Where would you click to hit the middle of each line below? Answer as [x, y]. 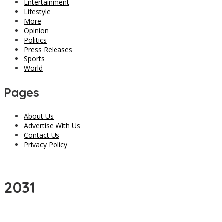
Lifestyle [37, 12]
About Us [39, 116]
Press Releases [48, 50]
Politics [35, 40]
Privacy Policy [46, 145]
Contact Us [42, 135]
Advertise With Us [52, 126]
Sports [34, 59]
